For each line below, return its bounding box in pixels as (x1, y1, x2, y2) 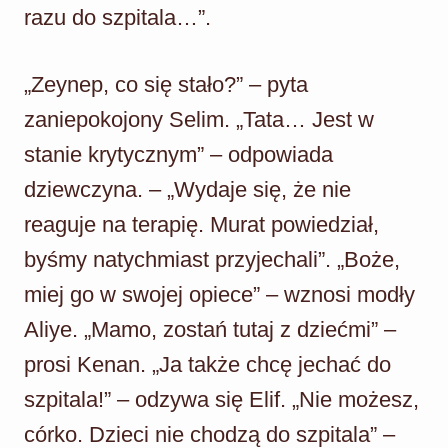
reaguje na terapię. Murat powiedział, (24, 211, 379, 237)
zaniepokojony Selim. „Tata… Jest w (24, 106, 374, 132)
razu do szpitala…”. (24, 4, 211, 30)
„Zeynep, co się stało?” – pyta (24, 71, 308, 97)
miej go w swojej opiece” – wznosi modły (24, 281, 415, 307)
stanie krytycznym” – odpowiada (24, 141, 333, 167)
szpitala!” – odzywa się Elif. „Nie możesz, (24, 386, 419, 412)
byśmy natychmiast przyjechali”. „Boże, (24, 246, 400, 272)
